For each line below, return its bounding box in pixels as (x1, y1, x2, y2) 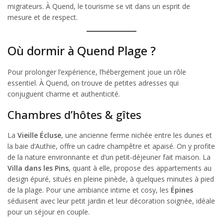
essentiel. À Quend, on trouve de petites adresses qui (7, 78, 179, 88)
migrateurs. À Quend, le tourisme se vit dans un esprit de (7, 1, 190, 11)
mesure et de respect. (7, 12, 78, 22)
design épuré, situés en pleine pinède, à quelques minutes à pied (7, 174, 214, 184)
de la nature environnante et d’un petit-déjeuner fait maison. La (7, 152, 211, 162)
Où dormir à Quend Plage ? (7, 42, 156, 59)
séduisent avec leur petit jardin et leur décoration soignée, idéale (7, 196, 215, 206)
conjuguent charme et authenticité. (7, 89, 120, 99)
